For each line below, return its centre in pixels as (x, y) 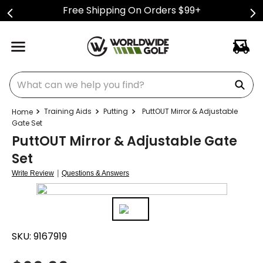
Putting (116, 111)
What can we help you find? (73, 76)
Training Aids (68, 111)
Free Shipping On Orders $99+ (131, 10)
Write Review (33, 173)
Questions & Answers (95, 173)
